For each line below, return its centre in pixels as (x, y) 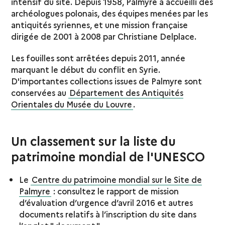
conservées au (40, 92)
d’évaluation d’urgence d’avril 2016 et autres (106, 202)
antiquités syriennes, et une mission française (100, 24)
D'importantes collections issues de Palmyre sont (107, 81)
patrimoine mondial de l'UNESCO (108, 156)
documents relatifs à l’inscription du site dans (108, 214)
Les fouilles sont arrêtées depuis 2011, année (98, 58)
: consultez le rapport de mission (115, 191)
